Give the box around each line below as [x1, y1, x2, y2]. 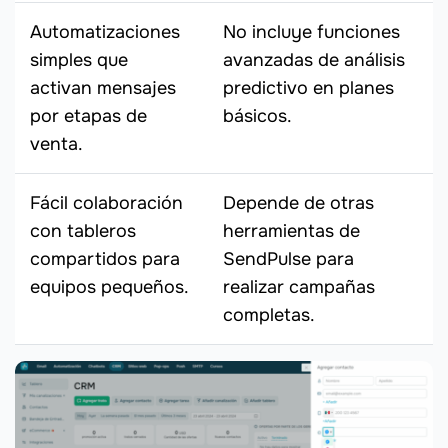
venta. [30, 133, 83, 156]
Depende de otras [223, 192, 374, 215]
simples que [30, 49, 128, 72]
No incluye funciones [223, 21, 400, 44]
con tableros [30, 220, 136, 243]
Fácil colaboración [30, 192, 183, 215]
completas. [223, 304, 315, 327]
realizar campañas [223, 276, 375, 299]
